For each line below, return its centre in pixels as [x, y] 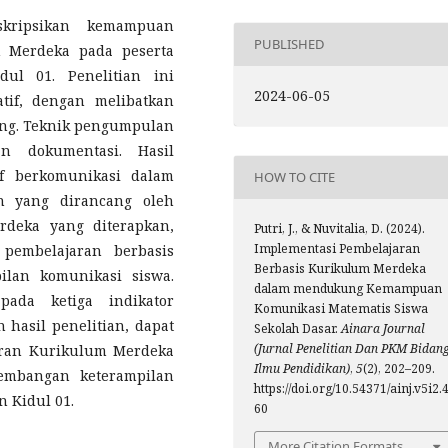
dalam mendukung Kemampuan [348, 288]
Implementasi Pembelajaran [337, 248]
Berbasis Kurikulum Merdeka [340, 268]
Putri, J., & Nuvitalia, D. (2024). [339, 228]
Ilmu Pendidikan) [302, 368]
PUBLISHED [289, 44]
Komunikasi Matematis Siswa [341, 308]
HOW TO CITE [294, 177]
